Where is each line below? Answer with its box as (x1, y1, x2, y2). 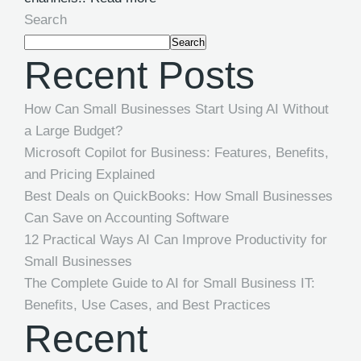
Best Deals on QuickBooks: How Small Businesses (24, 189, 333, 204)
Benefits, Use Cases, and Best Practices (24, 297, 275, 313)
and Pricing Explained (24, 167, 159, 182)
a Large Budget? (24, 123, 127, 139)
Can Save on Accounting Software (24, 210, 233, 226)
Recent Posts (24, 54, 255, 97)
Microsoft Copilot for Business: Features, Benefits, (24, 145, 329, 160)
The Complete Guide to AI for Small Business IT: (24, 276, 315, 291)
